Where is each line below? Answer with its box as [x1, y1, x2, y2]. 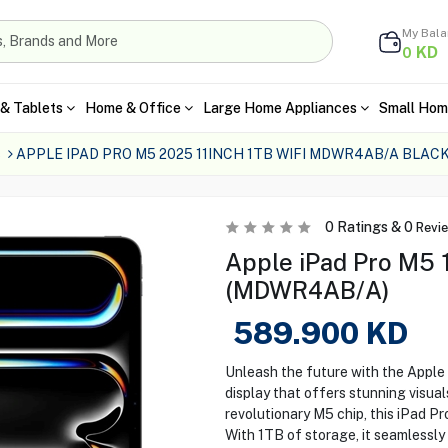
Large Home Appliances [202, 99, 357, 116]
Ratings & [333, 219, 404, 235]
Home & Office [84, 99, 181, 116]
